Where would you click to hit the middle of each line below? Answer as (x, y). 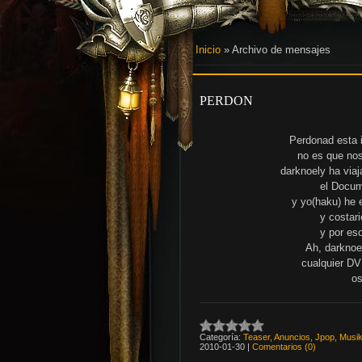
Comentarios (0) (284, 346)
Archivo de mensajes (281, 50)
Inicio (208, 50)
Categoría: (220, 337)
